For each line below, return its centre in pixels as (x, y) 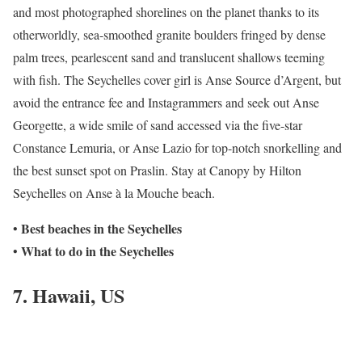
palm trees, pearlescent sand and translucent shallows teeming (169, 57)
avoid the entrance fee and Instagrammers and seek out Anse (166, 103)
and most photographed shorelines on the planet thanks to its (166, 12)
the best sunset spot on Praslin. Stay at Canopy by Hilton (157, 170)
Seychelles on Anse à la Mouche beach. (114, 193)
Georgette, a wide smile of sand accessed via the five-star (158, 125)
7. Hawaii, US (69, 296)
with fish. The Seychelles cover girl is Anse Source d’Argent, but (177, 80)
